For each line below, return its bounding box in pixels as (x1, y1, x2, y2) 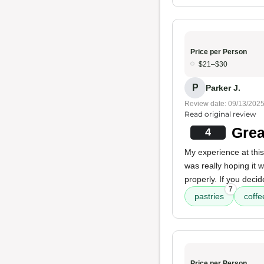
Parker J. (206, 82, 240, 93)
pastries (194, 192, 224, 201)
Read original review (184, 110, 256, 118)
